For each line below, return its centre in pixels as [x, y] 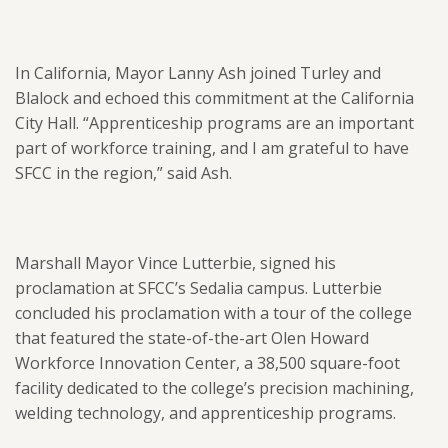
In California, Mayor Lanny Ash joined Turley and [198, 73]
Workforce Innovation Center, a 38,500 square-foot [207, 363]
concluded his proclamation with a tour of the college [213, 313]
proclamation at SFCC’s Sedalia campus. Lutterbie [198, 288]
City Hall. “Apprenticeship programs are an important [214, 123]
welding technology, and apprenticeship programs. [205, 413]
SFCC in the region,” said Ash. [123, 173]
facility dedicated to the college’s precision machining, [214, 388]
